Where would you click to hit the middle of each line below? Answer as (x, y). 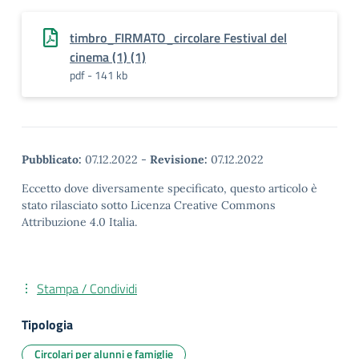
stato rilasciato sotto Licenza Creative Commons (149, 205)
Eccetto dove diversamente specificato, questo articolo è (169, 188)
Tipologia (47, 325)
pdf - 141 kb (99, 75)
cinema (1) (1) (108, 57)
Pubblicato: (52, 159)
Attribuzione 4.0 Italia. (79, 222)
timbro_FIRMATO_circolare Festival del (178, 38)
